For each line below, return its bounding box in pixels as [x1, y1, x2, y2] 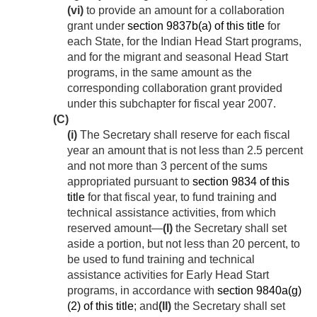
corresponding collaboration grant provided [67, 82, 282, 95]
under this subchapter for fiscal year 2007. [67, 98, 276, 110]
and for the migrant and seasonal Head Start [67, 51, 288, 64]
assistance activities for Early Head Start [67, 269, 269, 282]
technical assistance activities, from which [67, 207, 276, 219]
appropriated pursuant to [67, 175, 192, 188]
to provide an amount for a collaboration [83, 4, 284, 17]
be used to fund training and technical [67, 253, 255, 266]
